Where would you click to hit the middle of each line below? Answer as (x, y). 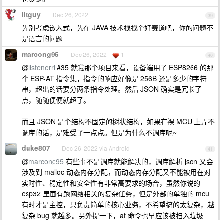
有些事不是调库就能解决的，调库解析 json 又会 (138, 161)
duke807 (36, 148)
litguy (31, 14)
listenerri (42, 67)
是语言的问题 (42, 38)
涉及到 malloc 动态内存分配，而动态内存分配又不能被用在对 (116, 172)
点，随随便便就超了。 (56, 100)
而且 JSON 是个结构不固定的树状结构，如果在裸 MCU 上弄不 (118, 121)
